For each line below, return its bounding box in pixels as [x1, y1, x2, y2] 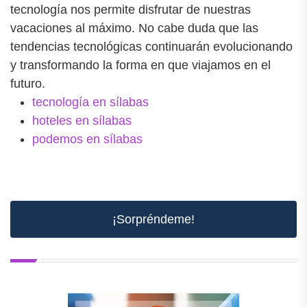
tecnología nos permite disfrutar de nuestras [10, 2, 251, 16]
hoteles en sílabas [32, 113, 132, 127]
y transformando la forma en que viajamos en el [10, 58, 271, 72]
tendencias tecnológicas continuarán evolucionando [10, 39, 293, 53]
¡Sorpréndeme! [112, 212, 195, 226]
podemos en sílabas [32, 132, 143, 146]
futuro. [10, 76, 45, 90]
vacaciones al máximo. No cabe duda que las [10, 21, 258, 35]
